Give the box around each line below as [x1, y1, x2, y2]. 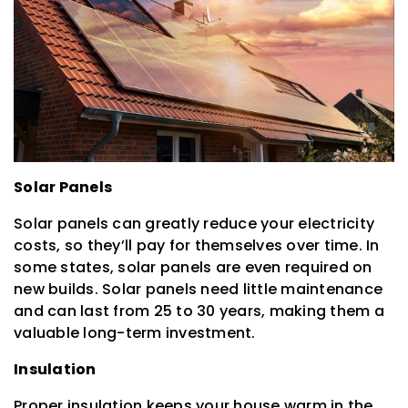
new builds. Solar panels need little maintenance [14, 278, 382, 300]
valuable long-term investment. [14, 321, 256, 343]
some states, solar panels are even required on [14, 256, 372, 278]
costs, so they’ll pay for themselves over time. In [14, 234, 380, 256]
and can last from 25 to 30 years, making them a [14, 300, 384, 321]
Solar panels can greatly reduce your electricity [14, 212, 374, 234]
